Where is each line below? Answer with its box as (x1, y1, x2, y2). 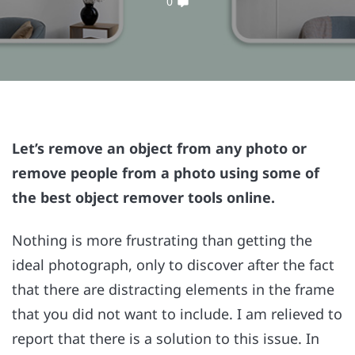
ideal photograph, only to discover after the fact (12, 255, 334, 275)
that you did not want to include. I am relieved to (12, 304, 342, 324)
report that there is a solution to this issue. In (12, 329, 319, 349)
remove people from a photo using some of (12, 163, 319, 182)
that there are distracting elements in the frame (12, 280, 334, 300)
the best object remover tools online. (12, 188, 275, 207)
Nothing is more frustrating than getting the (12, 231, 312, 250)
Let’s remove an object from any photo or (12, 139, 307, 158)
